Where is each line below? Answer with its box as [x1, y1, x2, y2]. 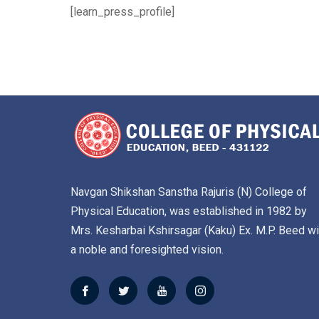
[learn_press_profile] [70, 5, 174, 19]
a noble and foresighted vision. [70, 243, 224, 257]
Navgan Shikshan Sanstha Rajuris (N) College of [70, 185, 307, 199]
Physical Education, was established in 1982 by [70, 204, 307, 219]
